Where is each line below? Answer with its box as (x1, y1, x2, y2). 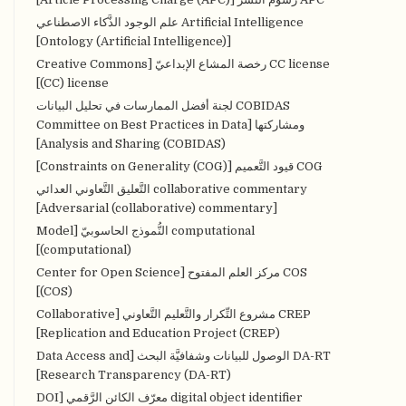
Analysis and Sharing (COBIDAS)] (40, 136, 227, 150)
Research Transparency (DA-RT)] (40, 367, 232, 382)
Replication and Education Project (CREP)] (40, 325, 281, 340)
